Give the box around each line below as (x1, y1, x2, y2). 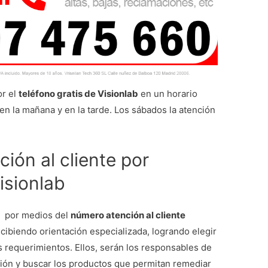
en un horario (138, 88, 198, 100)
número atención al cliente (71, 209, 186, 221)
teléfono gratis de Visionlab (19, 88, 139, 100)
